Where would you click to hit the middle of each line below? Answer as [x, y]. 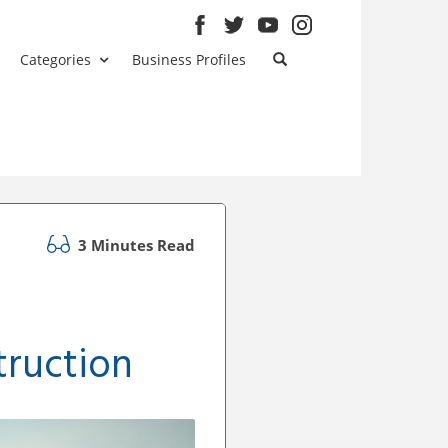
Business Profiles [189, 59]
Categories [56, 59]
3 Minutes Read [134, 244]
